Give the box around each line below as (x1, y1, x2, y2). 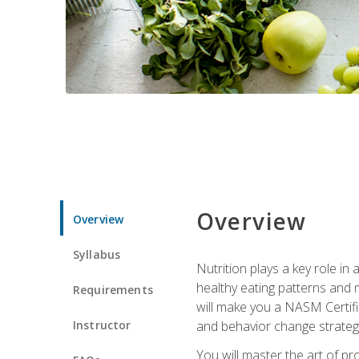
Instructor (73, 317, 131, 333)
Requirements (73, 281, 153, 297)
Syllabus (73, 246, 121, 262)
